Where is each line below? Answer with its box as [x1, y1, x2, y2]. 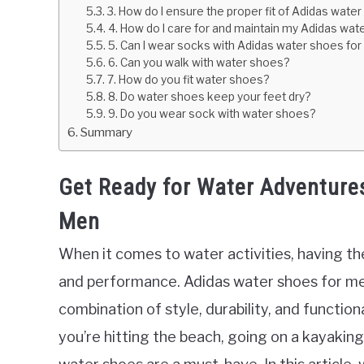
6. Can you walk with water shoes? [107, 56, 289, 70]
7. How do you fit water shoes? [106, 73, 269, 87]
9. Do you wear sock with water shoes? [107, 107, 315, 121]
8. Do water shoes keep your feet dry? [107, 90, 310, 104]
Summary [80, 124, 133, 141]
